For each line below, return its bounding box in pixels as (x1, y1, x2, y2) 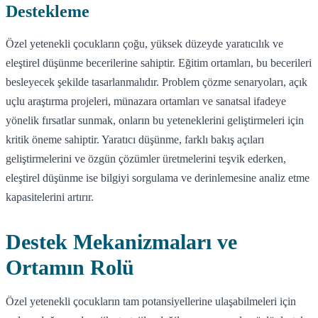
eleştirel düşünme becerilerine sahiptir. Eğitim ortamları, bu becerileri (6, 56, 312, 69)
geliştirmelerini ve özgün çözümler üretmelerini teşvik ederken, (6, 152, 286, 165)
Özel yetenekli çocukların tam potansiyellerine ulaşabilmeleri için (6, 295, 296, 307)
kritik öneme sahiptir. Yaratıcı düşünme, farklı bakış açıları (6, 133, 264, 146)
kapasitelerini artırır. (6, 190, 94, 203)
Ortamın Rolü (6, 255, 134, 279)
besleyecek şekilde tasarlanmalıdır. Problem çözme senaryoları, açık (6, 75, 307, 88)
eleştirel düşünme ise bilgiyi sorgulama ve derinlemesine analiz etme (6, 171, 309, 184)
